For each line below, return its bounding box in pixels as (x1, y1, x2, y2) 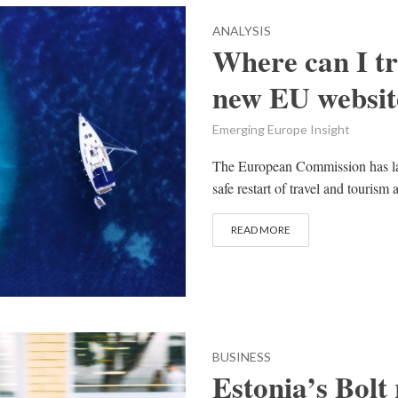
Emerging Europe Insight (212, 122, 350, 138)
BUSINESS (212, 349, 271, 365)
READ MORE (231, 223, 291, 237)
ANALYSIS (212, 23, 271, 39)
